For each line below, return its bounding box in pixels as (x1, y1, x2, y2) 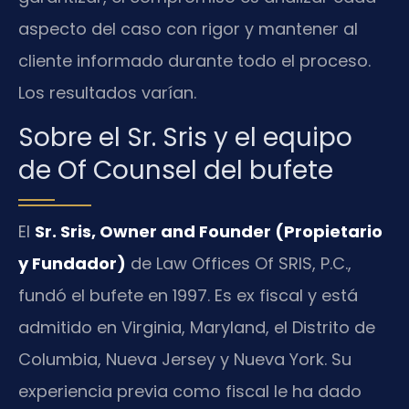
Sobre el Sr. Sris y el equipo (18, 120, 352, 156)
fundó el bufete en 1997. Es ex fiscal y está (18, 284, 358, 308)
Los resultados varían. (18, 80, 196, 104)
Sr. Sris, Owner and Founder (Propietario (35, 220, 383, 244)
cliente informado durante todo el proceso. (18, 48, 371, 72)
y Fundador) (18, 252, 126, 276)
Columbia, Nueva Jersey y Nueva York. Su (18, 348, 351, 372)
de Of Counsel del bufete (18, 152, 333, 189)
